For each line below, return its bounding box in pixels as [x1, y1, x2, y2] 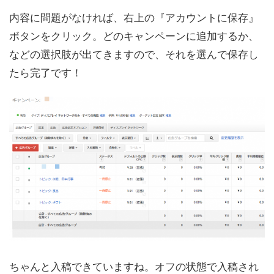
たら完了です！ [9, 64, 82, 80]
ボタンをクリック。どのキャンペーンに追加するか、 [9, 27, 259, 43]
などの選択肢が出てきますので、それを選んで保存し [9, 45, 259, 61]
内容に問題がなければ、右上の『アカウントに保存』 [9, 9, 259, 24]
